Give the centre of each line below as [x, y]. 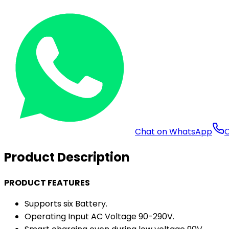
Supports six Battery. [66, 203]
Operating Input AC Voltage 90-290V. [99, 216]
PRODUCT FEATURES [47, 182]
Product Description [67, 157]
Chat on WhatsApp [174, 131]
